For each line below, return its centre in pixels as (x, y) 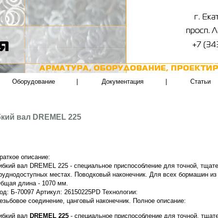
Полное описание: (159, 201)
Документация (123, 82)
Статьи (201, 82)
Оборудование (33, 82)
